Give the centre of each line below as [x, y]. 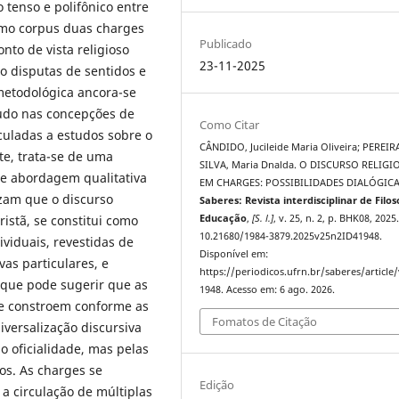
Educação [224, 219]
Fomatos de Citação [265, 321]
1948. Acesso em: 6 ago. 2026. [268, 290]
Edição [217, 384]
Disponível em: [234, 254]
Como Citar [230, 125]
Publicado [226, 44]
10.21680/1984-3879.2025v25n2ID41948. [291, 236]
